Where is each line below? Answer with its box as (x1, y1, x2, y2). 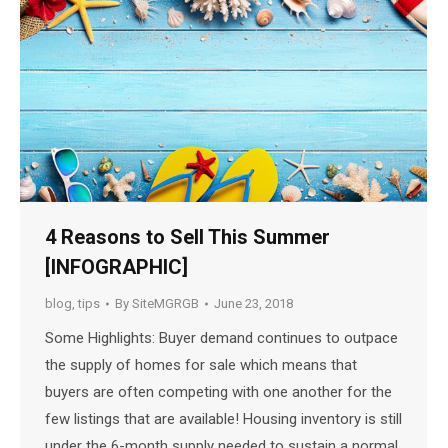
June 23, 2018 (214, 296, 293, 312)
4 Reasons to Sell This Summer (45, 225, 330, 250)
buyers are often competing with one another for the (45, 383, 392, 402)
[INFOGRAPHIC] (45, 255, 188, 280)
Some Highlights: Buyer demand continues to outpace (45, 329, 398, 348)
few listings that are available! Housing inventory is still (45, 410, 402, 429)
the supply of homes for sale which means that (45, 356, 357, 375)
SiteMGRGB (132, 296, 199, 312)
